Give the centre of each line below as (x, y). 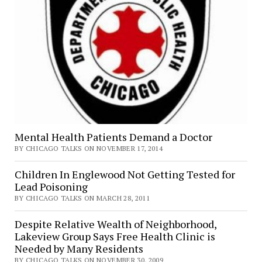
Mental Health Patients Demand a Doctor (113, 137)
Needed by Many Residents (79, 248)
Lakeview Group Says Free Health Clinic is (115, 236)
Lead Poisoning (51, 186)
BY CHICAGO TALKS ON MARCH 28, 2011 (82, 198)
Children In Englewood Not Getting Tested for (125, 174)
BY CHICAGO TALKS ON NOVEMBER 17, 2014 (89, 148)
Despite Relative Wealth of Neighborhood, (115, 224)
